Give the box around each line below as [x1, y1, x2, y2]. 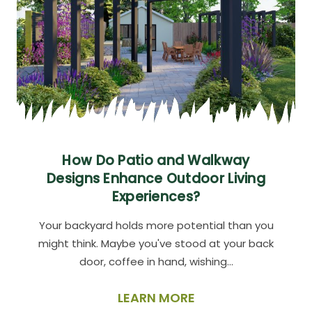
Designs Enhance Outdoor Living [47, 169, 265, 189]
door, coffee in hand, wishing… [79, 254, 233, 270]
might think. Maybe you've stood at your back [38, 236, 274, 251]
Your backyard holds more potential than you [38, 218, 274, 233]
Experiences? [111, 187, 201, 207]
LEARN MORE [117, 289, 195, 307]
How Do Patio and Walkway [62, 151, 250, 171]
